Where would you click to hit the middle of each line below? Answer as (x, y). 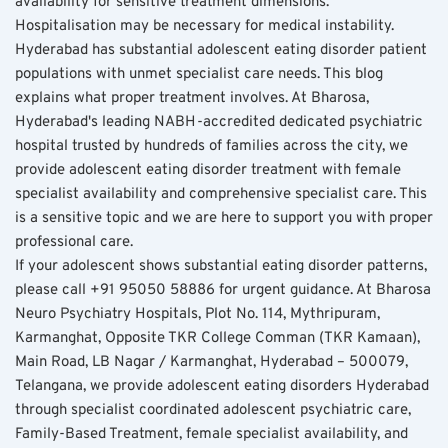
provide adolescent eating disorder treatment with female (208, 170)
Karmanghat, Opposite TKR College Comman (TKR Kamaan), (217, 338)
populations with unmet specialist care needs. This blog (199, 74)
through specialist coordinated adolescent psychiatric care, (213, 410)
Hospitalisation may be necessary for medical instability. (204, 26)
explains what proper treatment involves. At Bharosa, (192, 98)
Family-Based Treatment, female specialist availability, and (211, 434)
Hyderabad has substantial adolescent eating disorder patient (221, 50)
